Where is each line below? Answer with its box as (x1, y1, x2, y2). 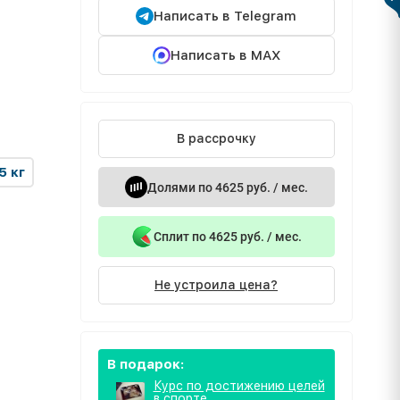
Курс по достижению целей (153, 379, 325, 394)
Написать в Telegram (154, 8, 296, 24)
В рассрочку (176, 131, 256, 146)
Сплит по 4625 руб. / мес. (153, 229, 302, 245)
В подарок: (106, 356, 185, 373)
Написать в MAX (170, 47, 280, 63)
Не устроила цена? (154, 278, 278, 293)
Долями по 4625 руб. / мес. (146, 179, 308, 195)
